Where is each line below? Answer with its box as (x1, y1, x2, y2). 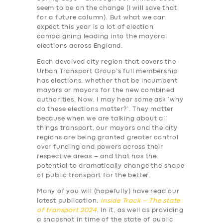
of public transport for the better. (37, 173, 151, 179)
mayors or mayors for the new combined (37, 88, 175, 94)
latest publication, (37, 198, 101, 204)
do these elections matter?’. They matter (37, 107, 174, 112)
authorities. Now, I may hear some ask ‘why (37, 97, 184, 103)
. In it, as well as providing (97, 208, 184, 214)
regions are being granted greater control (37, 135, 179, 141)
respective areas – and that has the (37, 154, 157, 160)
